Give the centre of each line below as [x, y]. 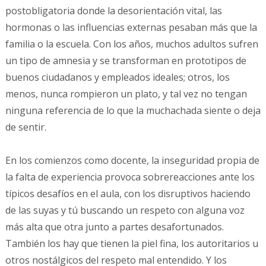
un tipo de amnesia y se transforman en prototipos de [126, 61]
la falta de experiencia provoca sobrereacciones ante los [130, 177]
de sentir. [27, 127]
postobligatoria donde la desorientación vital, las [113, 11]
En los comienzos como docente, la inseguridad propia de [132, 161]
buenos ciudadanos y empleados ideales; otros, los [117, 77]
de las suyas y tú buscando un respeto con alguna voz [125, 210]
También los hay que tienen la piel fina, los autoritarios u [132, 244]
